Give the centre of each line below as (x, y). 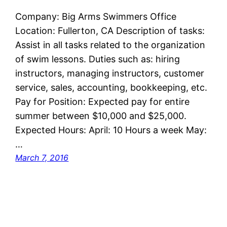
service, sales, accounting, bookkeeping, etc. (111, 88)
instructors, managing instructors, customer (110, 73)
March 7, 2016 (42, 158)
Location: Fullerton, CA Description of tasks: (110, 31)
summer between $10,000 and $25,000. (101, 116)
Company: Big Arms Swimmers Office (96, 17)
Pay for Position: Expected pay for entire (103, 102)
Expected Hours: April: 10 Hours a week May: (111, 130)
